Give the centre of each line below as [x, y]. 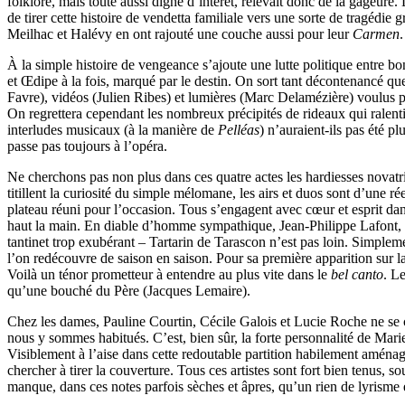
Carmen [376, 34]
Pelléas [239, 130]
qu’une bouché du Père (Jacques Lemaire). [129, 291]
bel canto [357, 275]
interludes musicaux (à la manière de [113, 130]
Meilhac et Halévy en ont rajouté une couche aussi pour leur [180, 34]
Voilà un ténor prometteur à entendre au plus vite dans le [169, 275]
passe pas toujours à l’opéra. [87, 146]
